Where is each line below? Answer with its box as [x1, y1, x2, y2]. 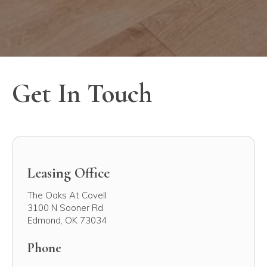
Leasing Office [27, 164, 110, 182]
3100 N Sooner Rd [27, 201, 103, 213]
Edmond [27, 214, 61, 226]
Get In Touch [12, 76, 152, 110]
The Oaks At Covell [27, 189, 107, 201]
